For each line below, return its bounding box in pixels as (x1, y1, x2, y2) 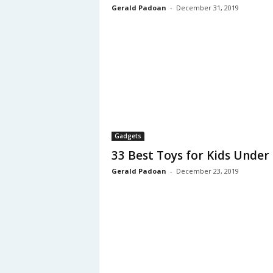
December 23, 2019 (175, 166, 239, 175)
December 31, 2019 (175, 3, 239, 12)
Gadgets (114, 132, 141, 140)
